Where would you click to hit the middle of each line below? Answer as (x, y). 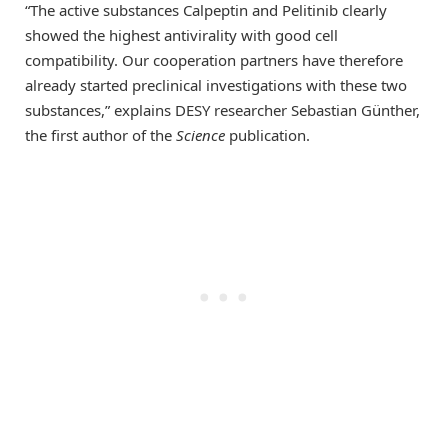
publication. (267, 135)
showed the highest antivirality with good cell (181, 35)
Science (200, 135)
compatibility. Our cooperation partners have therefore (214, 60)
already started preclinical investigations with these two (216, 85)
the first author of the (100, 135)
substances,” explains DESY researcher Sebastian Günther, (222, 110)
